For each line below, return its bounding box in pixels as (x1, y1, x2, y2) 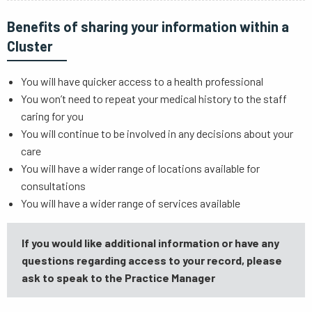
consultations (21, 179, 86, 192)
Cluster (7, 38, 53, 54)
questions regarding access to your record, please (21, 253, 282, 267)
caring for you (21, 109, 84, 123)
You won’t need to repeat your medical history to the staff (21, 92, 287, 105)
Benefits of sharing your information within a (7, 18, 289, 35)
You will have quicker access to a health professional (21, 75, 263, 88)
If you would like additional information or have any (21, 236, 279, 249)
